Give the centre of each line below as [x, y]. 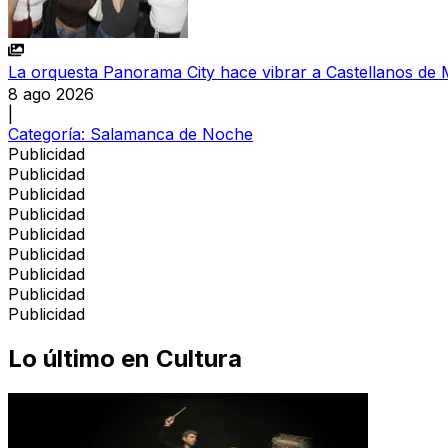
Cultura [199, 358]
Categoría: [49, 133]
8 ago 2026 [51, 93]
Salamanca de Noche [171, 133]
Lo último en [79, 358]
